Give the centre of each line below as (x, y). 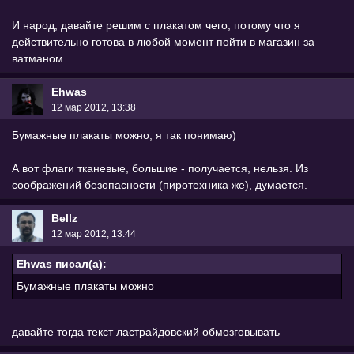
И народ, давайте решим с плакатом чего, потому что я (156, 26)
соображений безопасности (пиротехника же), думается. (160, 185)
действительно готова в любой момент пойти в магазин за (163, 42)
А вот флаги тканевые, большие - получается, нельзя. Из (160, 169)
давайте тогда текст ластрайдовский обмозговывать (146, 332)
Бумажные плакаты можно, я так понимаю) (124, 136)
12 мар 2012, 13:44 (94, 233)
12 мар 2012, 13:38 (94, 107)
